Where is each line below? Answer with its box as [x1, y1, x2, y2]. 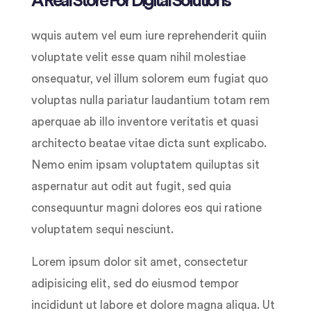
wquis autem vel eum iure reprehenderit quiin [31, 30, 267, 42]
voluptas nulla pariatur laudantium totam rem [31, 94, 270, 107]
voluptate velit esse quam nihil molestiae [31, 51, 246, 64]
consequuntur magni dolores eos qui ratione [31, 202, 262, 215]
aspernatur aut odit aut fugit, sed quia [31, 180, 231, 193]
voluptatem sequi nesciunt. [31, 224, 174, 236]
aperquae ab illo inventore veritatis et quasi [31, 116, 258, 128]
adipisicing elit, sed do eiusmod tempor [31, 278, 239, 290]
